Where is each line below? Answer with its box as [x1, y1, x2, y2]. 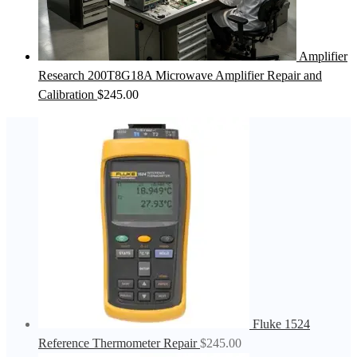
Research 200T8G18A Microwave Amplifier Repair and [38, 69, 322, 83]
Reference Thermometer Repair [38, 336, 197, 351]
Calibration [38, 88, 94, 102]
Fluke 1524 [253, 317, 310, 331]
